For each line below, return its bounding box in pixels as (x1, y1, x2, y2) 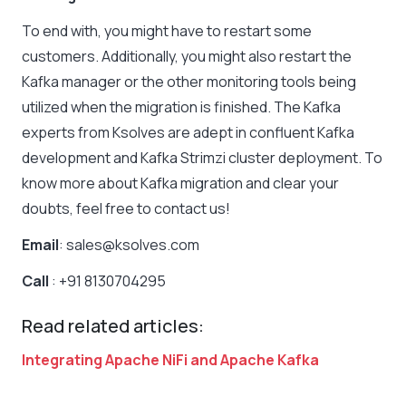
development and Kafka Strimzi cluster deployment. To (22, 148, 382, 169)
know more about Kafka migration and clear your (22, 173, 339, 194)
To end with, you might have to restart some (22, 21, 312, 42)
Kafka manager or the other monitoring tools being (22, 72, 356, 92)
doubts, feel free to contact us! (22, 198, 230, 219)
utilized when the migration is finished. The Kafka (22, 97, 341, 118)
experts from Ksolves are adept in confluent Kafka (22, 122, 354, 143)
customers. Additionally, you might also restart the (22, 46, 352, 67)
